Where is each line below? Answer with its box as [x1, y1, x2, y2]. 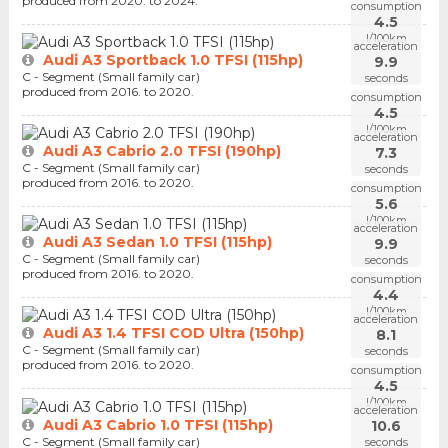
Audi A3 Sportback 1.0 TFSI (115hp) [42, 50, 303, 69]
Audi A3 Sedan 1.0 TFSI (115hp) [42, 233, 272, 252]
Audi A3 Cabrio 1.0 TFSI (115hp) [42, 415, 273, 434]
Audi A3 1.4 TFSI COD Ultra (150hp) [42, 324, 304, 343]
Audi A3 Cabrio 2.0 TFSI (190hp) [42, 142, 281, 161]
